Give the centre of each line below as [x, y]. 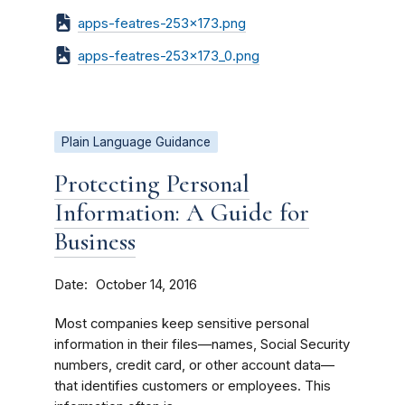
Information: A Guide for [182, 212]
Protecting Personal [152, 184]
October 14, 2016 [146, 285]
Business [95, 241]
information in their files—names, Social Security [202, 344]
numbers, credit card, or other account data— [194, 365]
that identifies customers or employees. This [193, 386]
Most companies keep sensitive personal [182, 324]
